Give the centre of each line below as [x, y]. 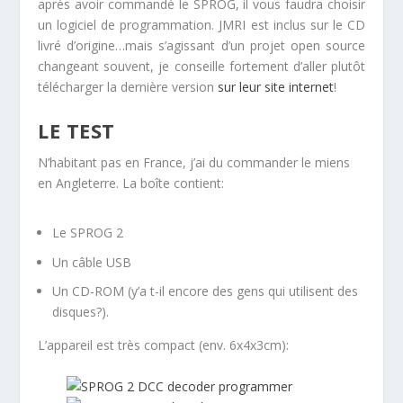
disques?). [81, 312]
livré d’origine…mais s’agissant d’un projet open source [201, 46]
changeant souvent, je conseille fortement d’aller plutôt [201, 67]
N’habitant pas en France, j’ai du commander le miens [194, 162]
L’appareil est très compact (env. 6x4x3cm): [164, 345]
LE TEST [76, 130]
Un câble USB [92, 262]
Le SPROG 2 [88, 232]
